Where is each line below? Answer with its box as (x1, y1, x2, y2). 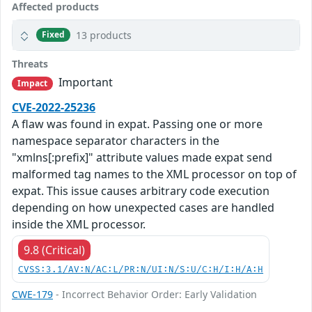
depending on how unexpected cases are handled (12, 199, 274, 215)
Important (56, 74, 114, 90)
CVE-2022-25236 (12, 99, 95, 115)
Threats (12, 56, 48, 70)
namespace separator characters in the (12, 132, 219, 148)
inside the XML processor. (12, 216, 146, 232)
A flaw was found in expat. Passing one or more (12, 116, 263, 132)
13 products (76, 28, 132, 42)
